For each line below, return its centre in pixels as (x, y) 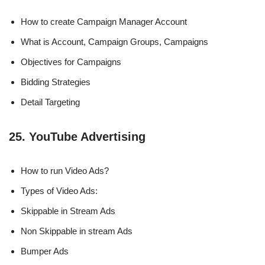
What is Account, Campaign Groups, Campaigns (114, 41)
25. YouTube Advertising (77, 136)
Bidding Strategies (56, 82)
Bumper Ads (45, 251)
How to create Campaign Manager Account (104, 21)
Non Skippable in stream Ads (77, 231)
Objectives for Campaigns (71, 62)
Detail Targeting (50, 102)
